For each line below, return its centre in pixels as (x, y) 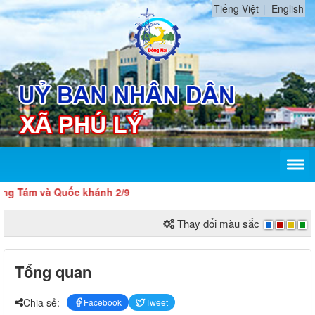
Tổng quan (53, 272)
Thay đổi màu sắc (218, 224)
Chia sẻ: (41, 302)
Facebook (103, 302)
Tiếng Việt (236, 8)
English (288, 8)
